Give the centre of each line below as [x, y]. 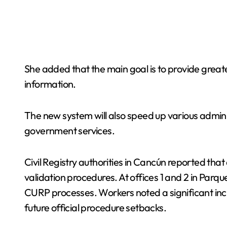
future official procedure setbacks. [95, 207]
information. [50, 84]
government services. [69, 130]
